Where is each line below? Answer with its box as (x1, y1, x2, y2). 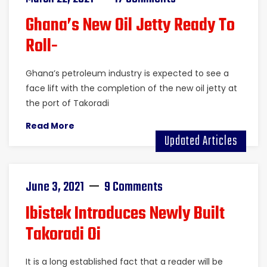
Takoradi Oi (26, 221, 101, 249)
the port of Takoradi (26, 97, 109, 109)
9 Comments (104, 177, 163, 197)
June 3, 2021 (26, 177, 84, 197)
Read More (26, 120, 74, 132)
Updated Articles (164, 131, 237, 151)
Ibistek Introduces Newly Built (26, 200, 225, 228)
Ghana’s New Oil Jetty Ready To (26, 12, 235, 39)
